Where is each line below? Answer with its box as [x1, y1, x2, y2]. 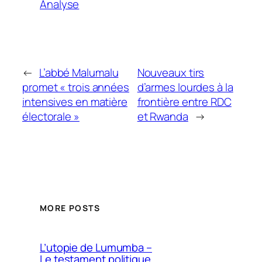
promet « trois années [22, 80, 129, 95]
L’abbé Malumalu [39, 65, 119, 81]
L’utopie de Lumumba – [40, 240, 152, 256]
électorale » [22, 109, 80, 125]
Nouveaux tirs [137, 65, 205, 81]
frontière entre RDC [137, 94, 232, 110]
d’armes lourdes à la [137, 80, 233, 95]
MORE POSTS [40, 202, 100, 214]
